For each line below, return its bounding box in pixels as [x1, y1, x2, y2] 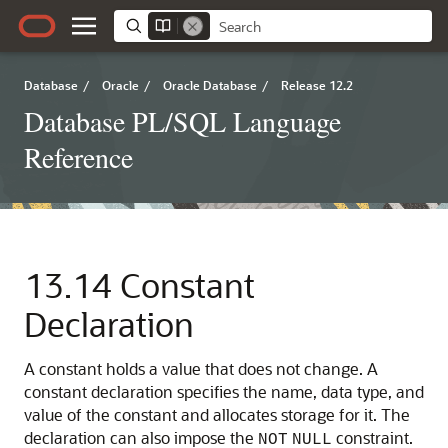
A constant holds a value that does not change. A [24, 358, 378, 379]
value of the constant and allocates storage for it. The [24, 404, 410, 425]
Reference [24, 138, 133, 176]
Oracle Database [163, 77, 257, 93]
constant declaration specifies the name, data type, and [24, 381, 424, 402]
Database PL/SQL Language [24, 102, 341, 140]
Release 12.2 [281, 77, 353, 93]
